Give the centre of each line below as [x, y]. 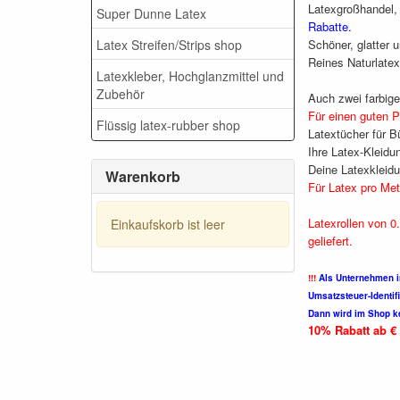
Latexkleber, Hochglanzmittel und [190, 75]
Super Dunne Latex [151, 13]
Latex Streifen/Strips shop [169, 44]
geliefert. [330, 241]
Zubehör [121, 93]
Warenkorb [143, 177]
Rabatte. [330, 27]
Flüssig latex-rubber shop [168, 125]
